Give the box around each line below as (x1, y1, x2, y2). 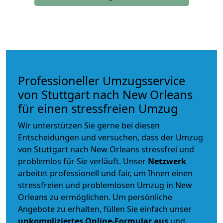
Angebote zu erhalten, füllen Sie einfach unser (18, 204, 192, 215)
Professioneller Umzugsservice (18, 73, 185, 89)
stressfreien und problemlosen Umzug (18, 180, 164, 191)
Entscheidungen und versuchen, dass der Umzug (18, 132, 203, 143)
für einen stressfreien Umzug (18, 101, 178, 117)
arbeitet (18, 168, 50, 179)
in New (164, 180, 192, 191)
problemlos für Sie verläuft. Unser (18, 156, 148, 167)
